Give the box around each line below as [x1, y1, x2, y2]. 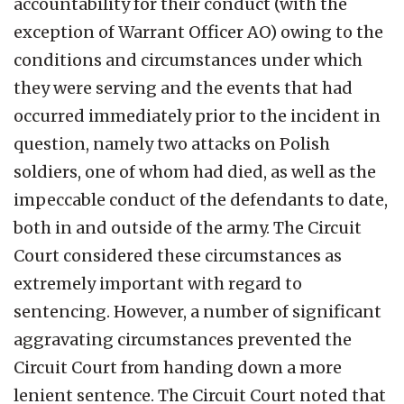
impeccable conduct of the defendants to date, [14, 188, 388, 210]
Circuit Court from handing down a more [14, 356, 342, 378]
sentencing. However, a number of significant [14, 300, 381, 322]
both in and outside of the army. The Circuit [14, 216, 362, 238]
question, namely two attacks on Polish [14, 133, 330, 154]
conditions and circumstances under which [14, 49, 363, 70]
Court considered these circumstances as [14, 244, 342, 266]
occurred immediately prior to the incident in [14, 105, 381, 126]
